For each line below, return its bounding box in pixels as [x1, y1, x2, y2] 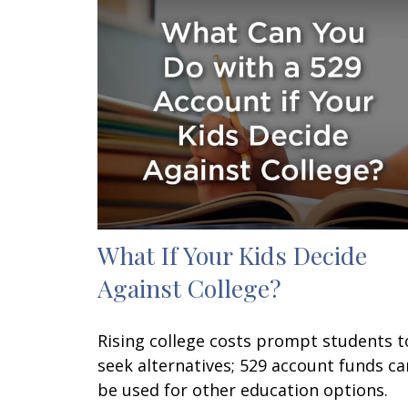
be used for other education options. [97, 379, 388, 402]
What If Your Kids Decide [97, 239, 367, 272]
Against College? [97, 271, 281, 305]
